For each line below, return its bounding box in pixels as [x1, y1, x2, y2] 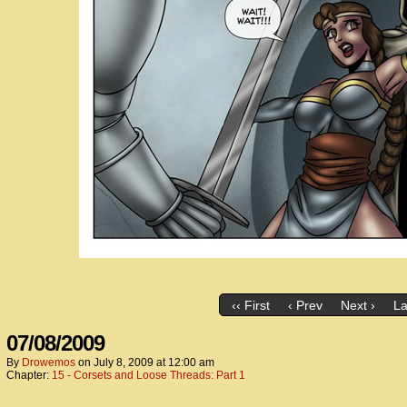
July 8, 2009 [94, 356, 154, 369]
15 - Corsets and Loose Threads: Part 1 [52, 369, 245, 382]
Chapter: [6, 369, 52, 382]
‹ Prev [287, 298, 323, 313]
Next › [340, 298, 375, 313]
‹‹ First [231, 298, 270, 313]
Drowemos [22, 356, 75, 369]
